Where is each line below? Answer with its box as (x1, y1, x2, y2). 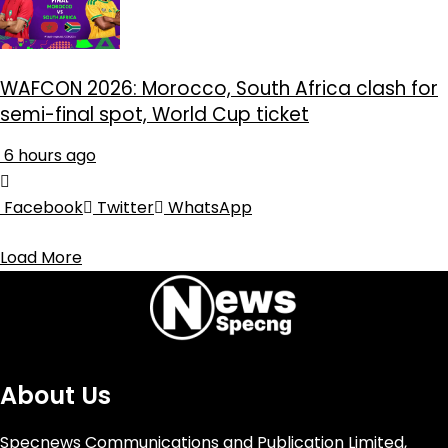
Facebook (4, 196, 83, 220)
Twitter (97, 196, 154, 220)
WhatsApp (168, 196, 252, 220)
